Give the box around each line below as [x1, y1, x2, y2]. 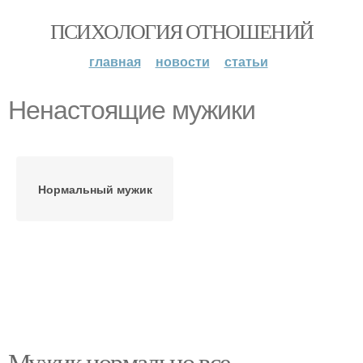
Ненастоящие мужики [8, 96, 255, 125]
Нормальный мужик [37, 181, 152, 197]
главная [88, 52, 141, 70]
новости [155, 52, 210, 70]
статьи [224, 52, 268, 70]
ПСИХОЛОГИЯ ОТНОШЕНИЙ [49, 17, 314, 45]
